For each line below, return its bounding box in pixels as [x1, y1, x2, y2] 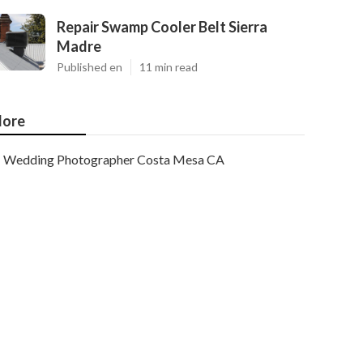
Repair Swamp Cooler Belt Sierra [57, 18, 267, 36]
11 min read [139, 60, 198, 74]
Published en [57, 60, 122, 74]
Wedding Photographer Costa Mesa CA [3, 152, 224, 167]
